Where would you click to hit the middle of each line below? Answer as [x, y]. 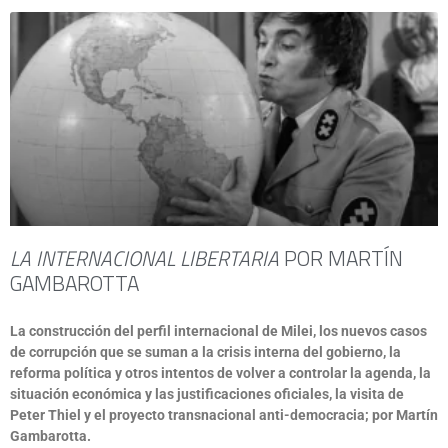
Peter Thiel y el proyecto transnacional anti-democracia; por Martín [224, 415]
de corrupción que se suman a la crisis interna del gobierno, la [205, 352]
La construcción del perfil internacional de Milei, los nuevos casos [218, 331]
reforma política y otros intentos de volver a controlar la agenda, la [220, 373]
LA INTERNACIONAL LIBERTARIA [144, 258]
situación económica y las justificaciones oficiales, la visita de [207, 394]
